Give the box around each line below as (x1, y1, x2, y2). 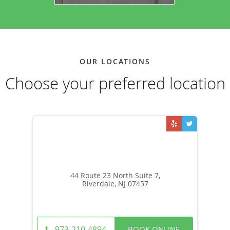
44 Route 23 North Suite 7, (70, 170, 160, 181)
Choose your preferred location (5, 73, 225, 94)
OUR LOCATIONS (80, 56, 150, 67)
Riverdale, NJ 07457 (82, 179, 148, 189)
